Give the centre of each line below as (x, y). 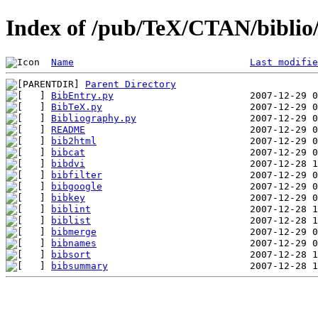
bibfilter (77, 175)
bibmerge (74, 231)
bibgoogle (77, 186)
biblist (71, 220)
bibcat (68, 152)
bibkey (68, 197)
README (68, 129)
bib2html (74, 141)
